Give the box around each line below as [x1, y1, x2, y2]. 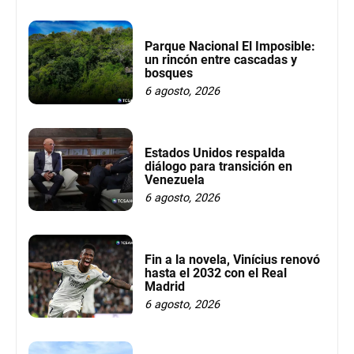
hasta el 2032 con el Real [144, 265, 287, 281]
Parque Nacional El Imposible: [144, 38, 315, 54]
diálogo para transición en [144, 159, 292, 175]
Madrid [144, 279, 185, 295]
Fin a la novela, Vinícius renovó [144, 252, 320, 268]
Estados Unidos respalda [144, 145, 285, 161]
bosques [144, 65, 193, 81]
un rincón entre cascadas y [144, 51, 297, 67]
